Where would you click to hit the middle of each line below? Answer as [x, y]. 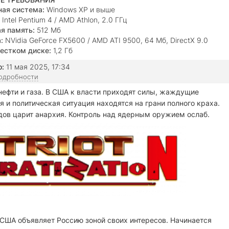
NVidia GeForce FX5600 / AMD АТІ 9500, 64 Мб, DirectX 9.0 [106, 40]
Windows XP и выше [80, 9]
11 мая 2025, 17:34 [37, 67]
